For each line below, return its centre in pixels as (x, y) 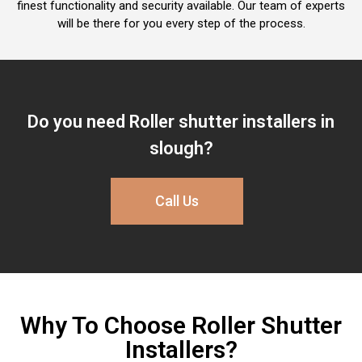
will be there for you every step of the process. (181, 23)
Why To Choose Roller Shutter (181, 325)
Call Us (177, 200)
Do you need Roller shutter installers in (181, 121)
